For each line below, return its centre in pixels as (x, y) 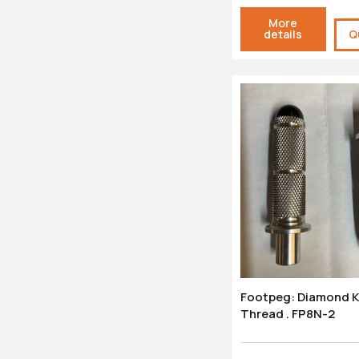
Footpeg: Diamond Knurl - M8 (269, 297)
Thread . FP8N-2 (288, 314)
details (283, 34)
